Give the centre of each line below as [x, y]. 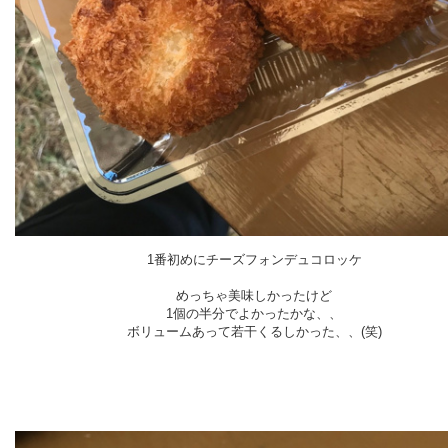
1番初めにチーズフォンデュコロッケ [254, 259]
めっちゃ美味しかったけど [254, 295]
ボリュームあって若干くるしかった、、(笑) [254, 331]
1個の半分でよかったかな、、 [254, 313]
